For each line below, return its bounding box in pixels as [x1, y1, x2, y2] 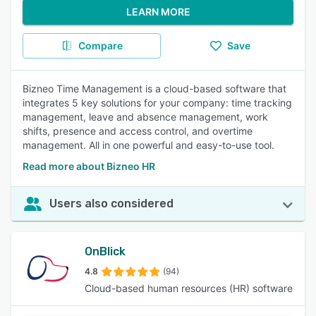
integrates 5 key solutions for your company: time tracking [23, 97, 292, 109]
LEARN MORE [126, 6, 190, 18]
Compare [78, 39, 123, 51]
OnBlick [85, 245, 126, 258]
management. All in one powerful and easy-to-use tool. [23, 139, 274, 151]
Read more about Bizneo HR [23, 160, 155, 172]
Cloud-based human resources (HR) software [85, 282, 293, 294]
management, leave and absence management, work [23, 111, 268, 123]
